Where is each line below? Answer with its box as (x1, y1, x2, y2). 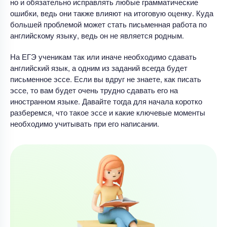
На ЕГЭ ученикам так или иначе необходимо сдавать (10, 51, 197, 62)
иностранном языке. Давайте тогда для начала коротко (10, 95, 202, 106)
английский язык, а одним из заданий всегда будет (10, 62, 187, 73)
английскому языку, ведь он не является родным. (10, 29, 184, 41)
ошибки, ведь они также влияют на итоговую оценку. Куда (10, 7, 213, 18)
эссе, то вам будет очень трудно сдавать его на (10, 84, 178, 95)
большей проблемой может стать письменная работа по (10, 18, 207, 29)
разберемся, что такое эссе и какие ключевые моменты (10, 106, 205, 118)
